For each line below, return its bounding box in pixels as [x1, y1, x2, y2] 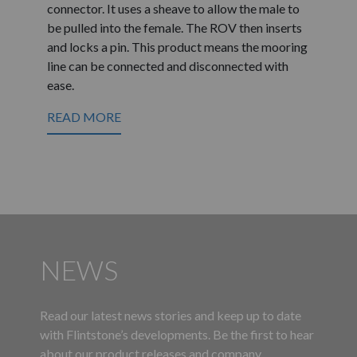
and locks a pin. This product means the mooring [47, 38, 308, 54]
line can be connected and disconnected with [47, 57, 288, 73]
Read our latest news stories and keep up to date [40, 307, 301, 323]
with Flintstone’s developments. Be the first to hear [40, 326, 314, 342]
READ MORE [47, 108, 121, 124]
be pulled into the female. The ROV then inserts [47, 19, 302, 35]
